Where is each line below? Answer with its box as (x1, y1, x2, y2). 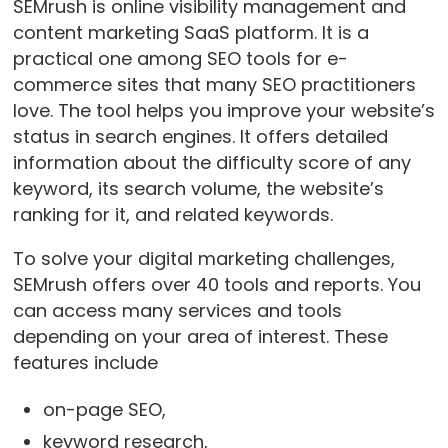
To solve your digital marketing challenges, (12, 245, 395, 271)
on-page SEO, (42, 396, 166, 422)
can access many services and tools (12, 297, 342, 323)
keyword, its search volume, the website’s (12, 175, 384, 201)
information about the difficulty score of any (12, 149, 411, 175)
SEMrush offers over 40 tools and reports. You (12, 271, 421, 297)
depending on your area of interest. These (12, 323, 388, 349)
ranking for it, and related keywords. (12, 201, 333, 227)
